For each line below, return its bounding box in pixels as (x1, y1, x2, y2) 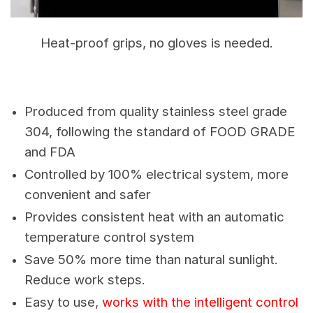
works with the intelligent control (99, 294, 298, 311)
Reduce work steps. (24, 272, 145, 289)
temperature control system (24, 229, 194, 246)
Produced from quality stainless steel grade (24, 103, 287, 120)
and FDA (24, 144, 75, 161)
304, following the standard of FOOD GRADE (24, 124, 296, 140)
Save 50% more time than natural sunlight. (24, 252, 278, 268)
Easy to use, (24, 294, 99, 311)
